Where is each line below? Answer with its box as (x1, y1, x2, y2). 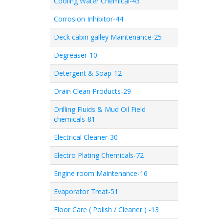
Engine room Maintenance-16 (54, 169, 148, 178)
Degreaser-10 (54, 50, 97, 60)
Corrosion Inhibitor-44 (54, 14, 123, 23)
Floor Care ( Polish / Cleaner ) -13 (54, 205, 159, 214)
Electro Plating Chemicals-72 (54, 151, 144, 160)
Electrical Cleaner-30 (54, 132, 118, 142)
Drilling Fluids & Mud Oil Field (54, 105, 146, 114)
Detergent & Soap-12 (54, 68, 122, 78)
